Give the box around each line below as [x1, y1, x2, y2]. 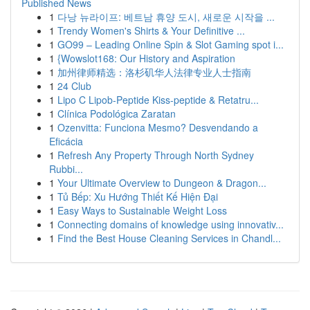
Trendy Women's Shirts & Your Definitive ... [57, 24, 245, 37]
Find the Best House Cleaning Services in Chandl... [57, 231, 281, 245]
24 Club [57, 79, 91, 93]
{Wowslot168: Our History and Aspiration [57, 51, 235, 65]
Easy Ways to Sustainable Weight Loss [57, 203, 227, 217]
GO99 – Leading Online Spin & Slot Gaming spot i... [57, 37, 284, 51]
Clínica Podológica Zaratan [57, 107, 176, 120]
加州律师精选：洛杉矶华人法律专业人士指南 [57, 65, 251, 79]
